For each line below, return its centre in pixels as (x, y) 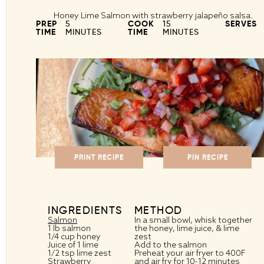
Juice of (62, 245)
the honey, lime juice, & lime (187, 228)
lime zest (94, 253)
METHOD (158, 210)
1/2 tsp (61, 253)
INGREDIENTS (85, 210)
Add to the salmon (171, 245)
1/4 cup (61, 237)
